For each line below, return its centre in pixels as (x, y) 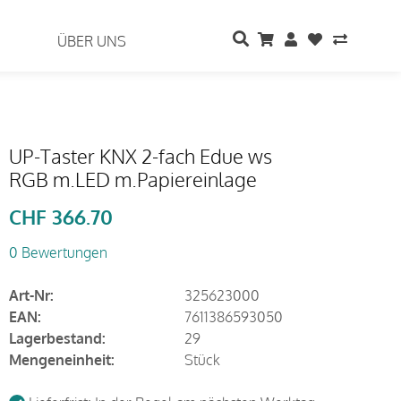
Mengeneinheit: (61, 360)
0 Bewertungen (58, 252)
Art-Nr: (31, 295)
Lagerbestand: (57, 338)
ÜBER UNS (92, 41)
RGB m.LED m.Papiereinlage (132, 179)
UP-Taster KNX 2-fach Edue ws (140, 156)
